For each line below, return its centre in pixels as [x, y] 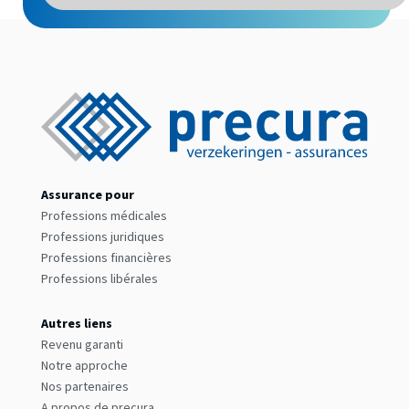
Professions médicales [104, 217]
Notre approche [84, 367]
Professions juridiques [102, 238]
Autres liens [76, 325]
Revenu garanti [82, 346]
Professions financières [106, 259]
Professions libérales [99, 280]
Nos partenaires [84, 388]
